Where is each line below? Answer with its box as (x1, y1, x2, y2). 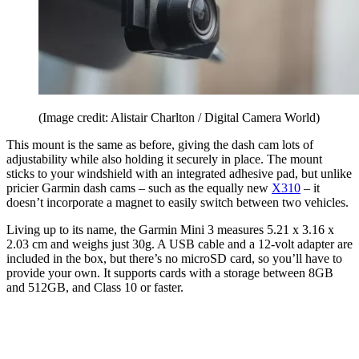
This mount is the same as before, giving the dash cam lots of (6, 137, 313, 151)
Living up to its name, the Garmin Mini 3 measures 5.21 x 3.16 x (6, 222, 334, 236)
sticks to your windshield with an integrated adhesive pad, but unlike (6, 166, 352, 180)
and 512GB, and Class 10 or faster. (6, 280, 184, 294)
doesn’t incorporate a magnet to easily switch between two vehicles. (6, 195, 349, 209)
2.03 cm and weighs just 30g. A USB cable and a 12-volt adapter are (6, 236, 353, 251)
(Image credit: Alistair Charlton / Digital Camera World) (38, 110, 320, 124)
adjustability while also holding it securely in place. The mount (6, 151, 322, 166)
